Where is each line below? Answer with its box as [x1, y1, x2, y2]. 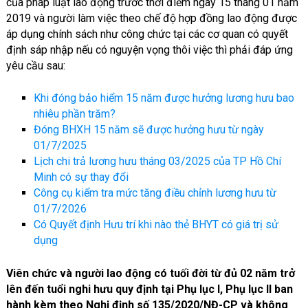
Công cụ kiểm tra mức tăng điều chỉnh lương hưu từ [33, 186, 276, 199]
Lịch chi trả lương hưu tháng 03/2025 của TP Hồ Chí [33, 155, 281, 168]
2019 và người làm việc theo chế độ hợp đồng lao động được [5, 12, 297, 25]
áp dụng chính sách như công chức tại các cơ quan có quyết [5, 27, 288, 41]
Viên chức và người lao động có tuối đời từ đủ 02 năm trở [5, 267, 295, 280]
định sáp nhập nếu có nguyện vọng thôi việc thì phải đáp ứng [5, 43, 293, 56]
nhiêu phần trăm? [33, 107, 115, 120]
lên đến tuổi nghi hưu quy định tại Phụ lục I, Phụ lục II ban [5, 283, 293, 296]
